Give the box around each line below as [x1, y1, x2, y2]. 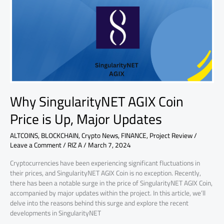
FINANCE [121, 128, 146, 142]
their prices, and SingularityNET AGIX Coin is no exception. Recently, [10, 166, 201, 179]
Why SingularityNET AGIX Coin [10, 88, 183, 115]
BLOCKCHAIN [41, 128, 78, 142]
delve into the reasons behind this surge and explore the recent [10, 196, 188, 209]
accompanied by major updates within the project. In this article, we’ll [10, 186, 205, 199]
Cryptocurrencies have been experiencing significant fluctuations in [10, 156, 200, 169]
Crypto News [81, 128, 118, 142]
